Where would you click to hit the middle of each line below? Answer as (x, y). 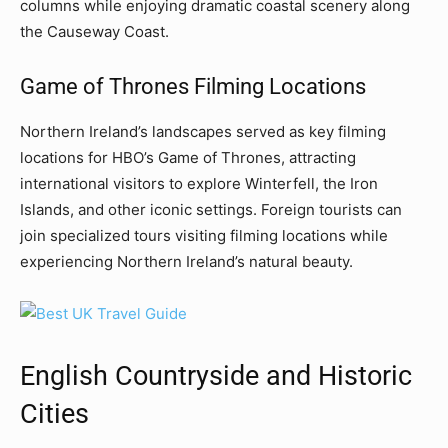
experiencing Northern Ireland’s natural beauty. (186, 261)
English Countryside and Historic (216, 375)
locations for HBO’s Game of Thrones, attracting (188, 157)
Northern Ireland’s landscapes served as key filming (203, 131)
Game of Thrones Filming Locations (193, 86)
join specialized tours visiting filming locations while (204, 235)
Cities (54, 413)
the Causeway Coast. (94, 31)
